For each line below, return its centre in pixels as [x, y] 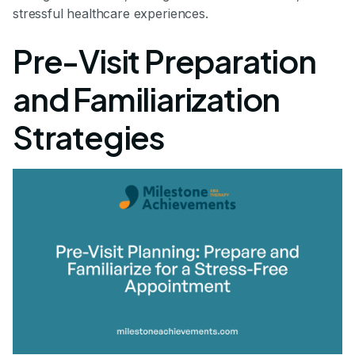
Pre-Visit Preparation [164, 61]
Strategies [89, 137]
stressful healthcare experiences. [111, 14]
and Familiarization [147, 99]
